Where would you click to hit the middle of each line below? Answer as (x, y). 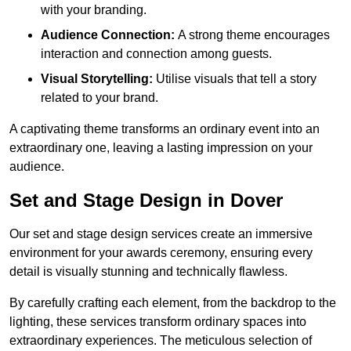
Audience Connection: (108, 35)
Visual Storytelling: (97, 79)
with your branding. (94, 10)
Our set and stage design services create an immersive (161, 234)
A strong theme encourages (252, 35)
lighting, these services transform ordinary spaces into (158, 322)
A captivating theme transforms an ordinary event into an (165, 129)
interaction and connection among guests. (156, 54)
